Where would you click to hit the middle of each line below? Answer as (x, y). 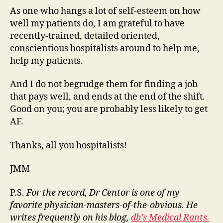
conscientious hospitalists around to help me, (105, 48)
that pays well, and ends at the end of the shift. (108, 97)
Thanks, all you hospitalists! (68, 145)
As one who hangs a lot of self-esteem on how (105, 11)
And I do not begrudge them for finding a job (104, 84)
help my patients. (47, 61)
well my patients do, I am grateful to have (97, 23)
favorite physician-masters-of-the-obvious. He (104, 205)
